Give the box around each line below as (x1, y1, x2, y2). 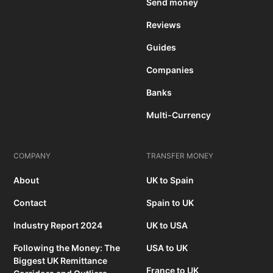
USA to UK (146, 243, 188, 253)
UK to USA (146, 220, 188, 231)
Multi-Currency (146, 110, 211, 121)
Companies (146, 65, 194, 76)
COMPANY (13, 151, 51, 161)
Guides (146, 42, 176, 53)
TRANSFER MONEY (146, 151, 213, 161)
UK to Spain (146, 175, 194, 186)
